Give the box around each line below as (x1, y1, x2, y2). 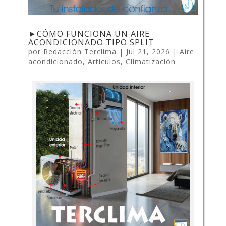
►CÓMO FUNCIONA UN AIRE (28, 28, 150, 40)
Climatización (125, 56, 176, 67)
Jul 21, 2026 (126, 47, 170, 57)
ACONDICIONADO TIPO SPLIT (28, 37, 154, 48)
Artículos (87, 56, 121, 67)
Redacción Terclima (43, 47, 117, 57)
